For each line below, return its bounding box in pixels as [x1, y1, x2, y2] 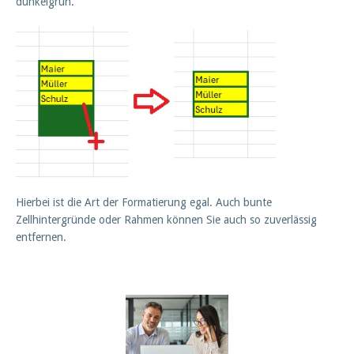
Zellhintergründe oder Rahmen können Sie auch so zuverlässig [16, 213, 317, 227]
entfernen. [16, 231, 66, 244]
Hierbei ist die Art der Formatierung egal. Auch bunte [16, 196, 272, 209]
